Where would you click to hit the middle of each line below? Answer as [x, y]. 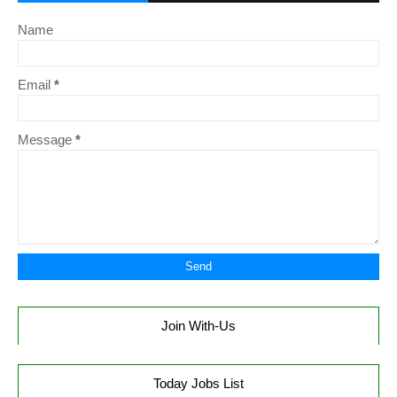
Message [47, 140]
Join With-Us [198, 326]
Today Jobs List [198, 383]
